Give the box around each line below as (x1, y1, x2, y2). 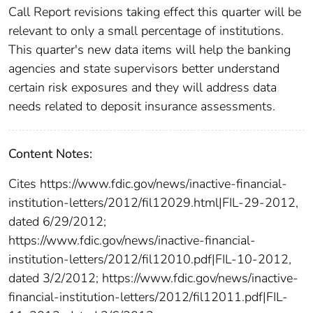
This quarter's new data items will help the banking (8, 41, 291, 59)
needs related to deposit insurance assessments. (8, 98, 275, 115)
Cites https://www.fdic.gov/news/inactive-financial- (8, 175, 287, 193)
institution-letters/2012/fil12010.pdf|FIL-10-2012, (8, 251, 291, 268)
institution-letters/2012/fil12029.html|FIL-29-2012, (8, 194, 298, 212)
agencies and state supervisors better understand (8, 60, 279, 78)
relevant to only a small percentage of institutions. (8, 22, 284, 40)
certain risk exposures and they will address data (8, 79, 277, 96)
